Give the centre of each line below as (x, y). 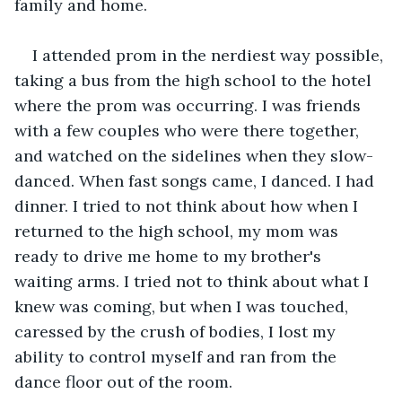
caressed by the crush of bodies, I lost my (177, 331)
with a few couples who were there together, (189, 130)
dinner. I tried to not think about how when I (188, 205)
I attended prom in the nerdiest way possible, (210, 55)
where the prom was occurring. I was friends (190, 105)
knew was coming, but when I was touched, (184, 306)
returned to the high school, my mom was (179, 231)
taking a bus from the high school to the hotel (195, 80)
